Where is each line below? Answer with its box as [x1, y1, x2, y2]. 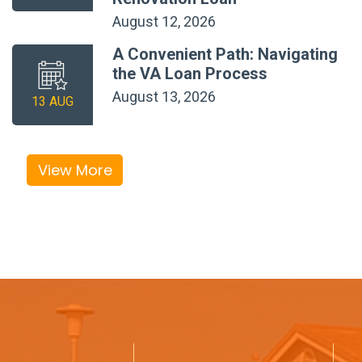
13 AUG [32, 93, 74, 109]
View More [37, 159, 112, 180]
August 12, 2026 [112, 12, 216, 30]
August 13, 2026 [112, 87, 216, 105]
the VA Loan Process [112, 63, 267, 83]
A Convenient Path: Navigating [112, 44, 338, 64]
